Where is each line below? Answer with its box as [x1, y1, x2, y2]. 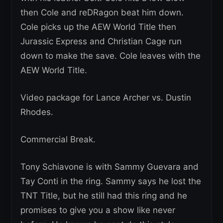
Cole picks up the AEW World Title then [20, 22, 176, 32]
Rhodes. [20, 107, 53, 117]
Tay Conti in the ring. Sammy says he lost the [20, 176, 201, 187]
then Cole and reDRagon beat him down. [20, 7, 184, 18]
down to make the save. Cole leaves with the [20, 51, 201, 61]
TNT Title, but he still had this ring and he [20, 191, 187, 201]
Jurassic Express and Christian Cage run [20, 36, 182, 47]
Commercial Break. [20, 134, 96, 145]
